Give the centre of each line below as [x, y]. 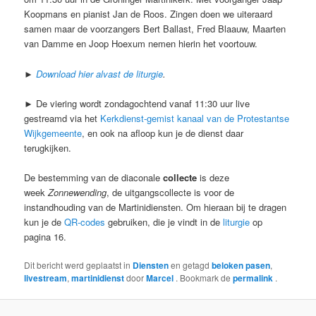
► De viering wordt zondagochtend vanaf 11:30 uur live [137, 103]
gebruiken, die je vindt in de [164, 221]
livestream [46, 278]
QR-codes [85, 221]
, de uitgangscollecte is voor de [171, 192]
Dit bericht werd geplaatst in [79, 265]
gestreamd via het [62, 118]
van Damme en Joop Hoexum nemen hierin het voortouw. [141, 44]
